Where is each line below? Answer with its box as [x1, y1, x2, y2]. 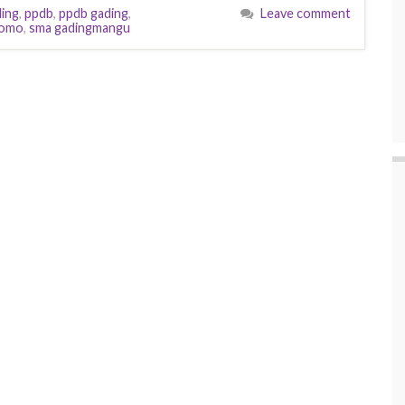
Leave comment [260, 5, 351, 21]
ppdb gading [59, 5, 128, 21]
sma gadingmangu [29, 19, 130, 35]
